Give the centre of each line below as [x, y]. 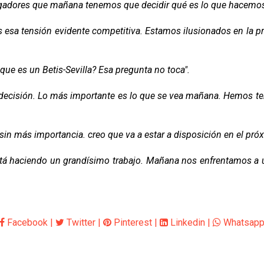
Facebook [26, 222]
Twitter [80, 222]
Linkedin [187, 222]
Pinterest [132, 222]
